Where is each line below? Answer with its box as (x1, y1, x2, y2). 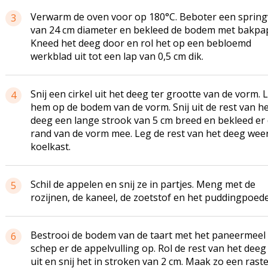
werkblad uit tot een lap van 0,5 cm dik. (30, 50, 203, 63)
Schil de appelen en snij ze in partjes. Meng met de (30, 178, 255, 191)
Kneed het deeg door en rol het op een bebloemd (30, 36, 251, 50)
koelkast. (30, 140, 71, 153)
